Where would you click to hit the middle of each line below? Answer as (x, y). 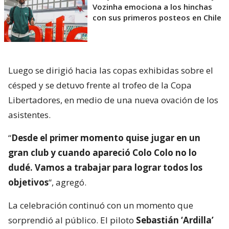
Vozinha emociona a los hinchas (152, 7)
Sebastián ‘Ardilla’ (175, 220)
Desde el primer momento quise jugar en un (106, 138)
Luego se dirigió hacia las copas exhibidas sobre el (111, 71)
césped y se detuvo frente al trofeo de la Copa (100, 85)
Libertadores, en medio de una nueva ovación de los (113, 100)
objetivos (28, 182)
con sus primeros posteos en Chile (157, 18)
